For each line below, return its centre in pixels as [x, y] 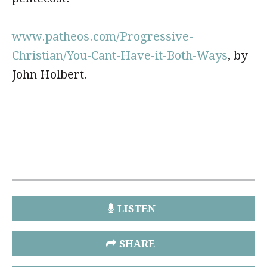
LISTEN [136, 209]
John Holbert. [50, 74]
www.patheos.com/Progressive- [103, 36]
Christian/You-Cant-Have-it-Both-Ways [120, 55]
